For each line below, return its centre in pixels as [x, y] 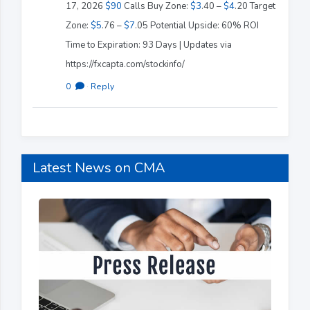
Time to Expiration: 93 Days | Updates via [149, 45]
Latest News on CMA [99, 167]
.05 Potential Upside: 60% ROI [197, 25]
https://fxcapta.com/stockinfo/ [125, 64]
